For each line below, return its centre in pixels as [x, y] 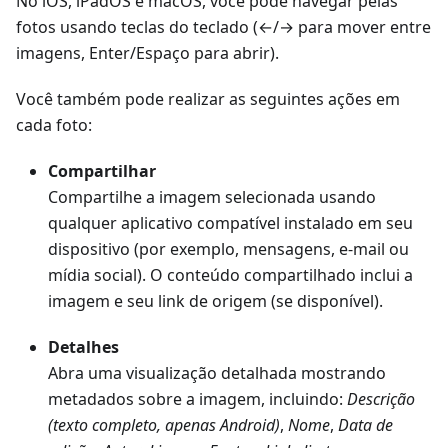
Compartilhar [102, 171]
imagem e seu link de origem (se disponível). [215, 301]
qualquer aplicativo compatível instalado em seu [230, 223]
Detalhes [83, 347]
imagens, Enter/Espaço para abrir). [147, 53]
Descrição [381, 399]
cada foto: [54, 125]
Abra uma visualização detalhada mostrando [217, 373]
